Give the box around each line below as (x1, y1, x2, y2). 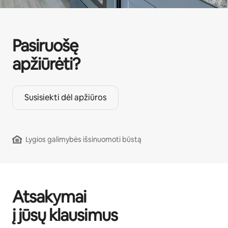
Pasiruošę (12, 35, 78, 56)
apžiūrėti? (12, 53, 80, 74)
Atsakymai (12, 186, 87, 207)
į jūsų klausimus (12, 205, 118, 225)
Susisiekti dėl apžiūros (24, 92, 106, 103)
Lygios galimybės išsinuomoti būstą (25, 135, 141, 144)
